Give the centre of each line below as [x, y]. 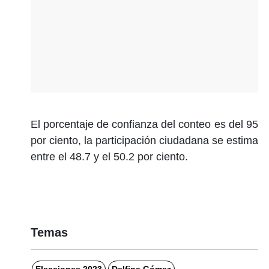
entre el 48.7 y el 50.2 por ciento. [110, 156]
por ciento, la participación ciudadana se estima [144, 140]
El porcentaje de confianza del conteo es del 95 [144, 124]
